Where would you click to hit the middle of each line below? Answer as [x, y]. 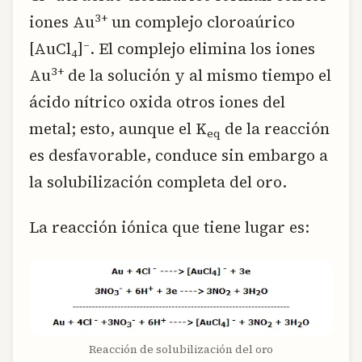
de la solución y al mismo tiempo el [198, 76]
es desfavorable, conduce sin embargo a [179, 156]
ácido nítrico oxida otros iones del [157, 102]
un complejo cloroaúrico [201, 22]
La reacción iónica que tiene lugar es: [169, 227]
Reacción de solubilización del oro [181, 350]
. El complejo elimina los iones [202, 49]
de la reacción [275, 129]
